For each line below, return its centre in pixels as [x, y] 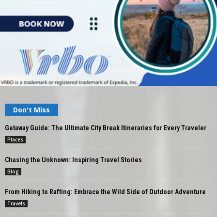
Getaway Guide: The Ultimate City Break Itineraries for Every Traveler [106, 128]
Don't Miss [31, 110]
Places [15, 140]
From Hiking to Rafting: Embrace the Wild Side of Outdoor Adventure [105, 192]
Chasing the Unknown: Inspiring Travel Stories [73, 160]
